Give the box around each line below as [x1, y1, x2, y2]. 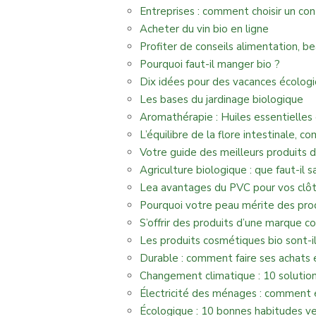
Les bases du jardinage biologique [140, 92, 303, 107]
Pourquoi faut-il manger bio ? [140, 57, 280, 71]
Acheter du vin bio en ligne [140, 22, 269, 36]
